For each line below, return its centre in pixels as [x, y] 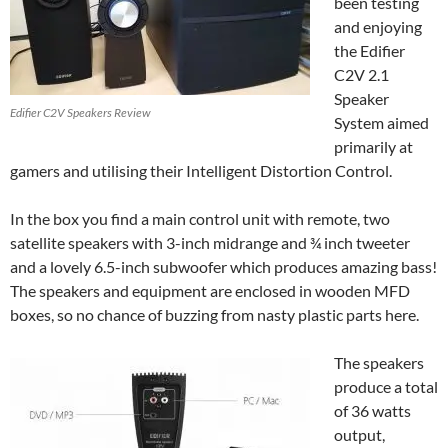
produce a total [386, 387]
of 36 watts [372, 411]
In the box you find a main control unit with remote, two [200, 219]
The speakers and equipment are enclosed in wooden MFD [210, 291]
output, [359, 435]
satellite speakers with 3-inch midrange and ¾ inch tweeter [210, 243]
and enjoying [378, 27]
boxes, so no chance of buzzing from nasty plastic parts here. [214, 315]
